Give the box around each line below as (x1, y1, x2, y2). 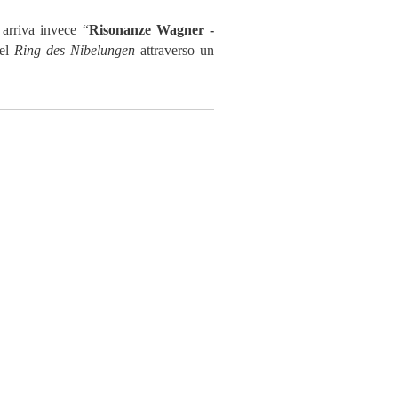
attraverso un (135, 43, 215, 58)
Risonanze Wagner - (88, 22, 215, 37)
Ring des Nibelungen (13, 43, 135, 58)
